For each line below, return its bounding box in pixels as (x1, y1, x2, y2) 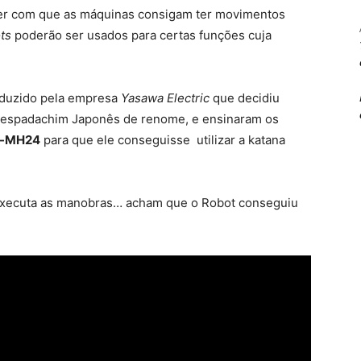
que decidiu (210, 90, 280, 106)
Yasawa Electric (121, 90, 210, 106)
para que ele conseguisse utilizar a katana (40, 132, 285, 147)
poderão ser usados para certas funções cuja (11, 27, 272, 43)
